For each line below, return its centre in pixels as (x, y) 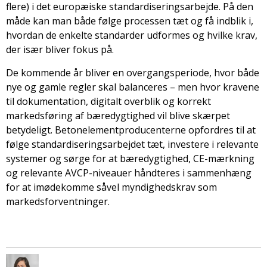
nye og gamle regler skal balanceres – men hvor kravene (133, 87)
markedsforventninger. (58, 201)
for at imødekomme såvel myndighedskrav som (111, 187)
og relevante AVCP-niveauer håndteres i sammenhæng (129, 173)
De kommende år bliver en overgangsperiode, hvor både (133, 72)
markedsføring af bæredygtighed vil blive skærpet (118, 115)
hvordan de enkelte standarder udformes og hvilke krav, (132, 35)
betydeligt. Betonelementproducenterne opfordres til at (131, 130)
